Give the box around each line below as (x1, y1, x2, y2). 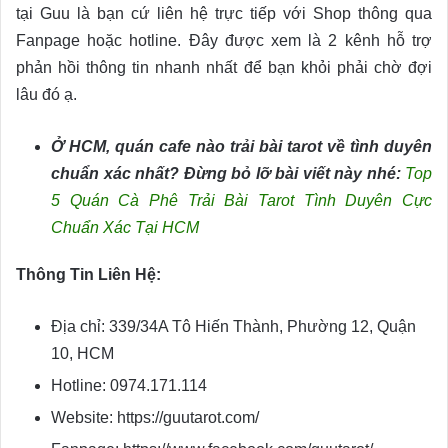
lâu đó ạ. (16, 86, 77, 104)
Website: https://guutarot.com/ (51, 409, 259, 427)
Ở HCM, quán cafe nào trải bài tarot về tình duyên (51, 138, 432, 156)
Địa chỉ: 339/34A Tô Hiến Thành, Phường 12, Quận (51, 318, 416, 336)
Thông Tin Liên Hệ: (16, 266, 161, 284)
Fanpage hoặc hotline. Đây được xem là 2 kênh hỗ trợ (16, 32, 432, 50)
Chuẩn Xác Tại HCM (51, 219, 199, 237)
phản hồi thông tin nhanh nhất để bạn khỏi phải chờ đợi (16, 59, 432, 77)
